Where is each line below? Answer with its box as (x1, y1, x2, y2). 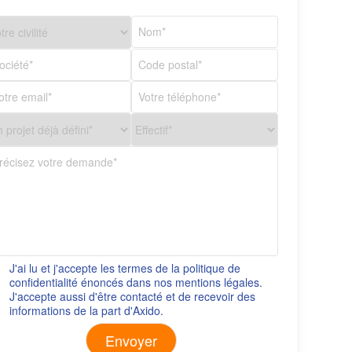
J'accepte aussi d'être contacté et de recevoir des (9, 288, 256, 304)
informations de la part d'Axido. (9, 302, 164, 318)
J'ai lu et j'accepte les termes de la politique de (9, 259, 241, 276)
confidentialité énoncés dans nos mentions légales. (9, 273, 263, 290)
